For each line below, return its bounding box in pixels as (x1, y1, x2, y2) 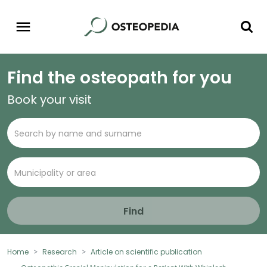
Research (42, 247, 77, 257)
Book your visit (7, 91, 92, 108)
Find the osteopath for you (7, 66, 232, 90)
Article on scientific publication (91, 247, 202, 257)
